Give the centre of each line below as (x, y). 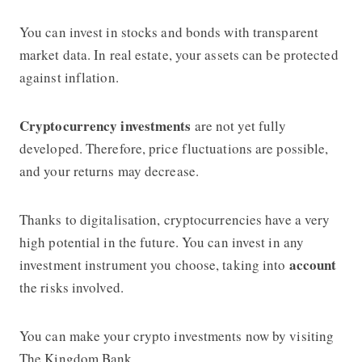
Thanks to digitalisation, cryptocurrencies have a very (175, 219)
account (313, 264)
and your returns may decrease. (112, 170)
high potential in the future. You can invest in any (162, 242)
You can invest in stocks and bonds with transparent (169, 32)
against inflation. (69, 77)
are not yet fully (239, 125)
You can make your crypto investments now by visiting (177, 335)
